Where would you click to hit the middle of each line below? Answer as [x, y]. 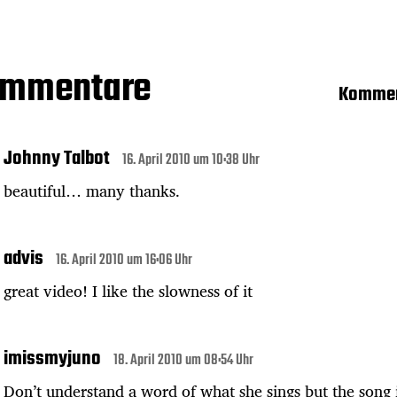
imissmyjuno [52, 358]
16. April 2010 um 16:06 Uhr [124, 260]
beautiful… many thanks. [92, 190]
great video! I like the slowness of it [128, 290]
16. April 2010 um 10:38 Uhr [191, 160]
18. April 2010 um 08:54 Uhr [183, 360]
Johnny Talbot [57, 158]
